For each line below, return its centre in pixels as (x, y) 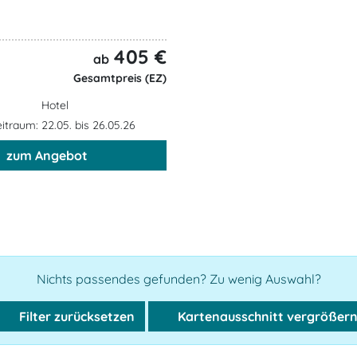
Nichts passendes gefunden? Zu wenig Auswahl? (178, 279)
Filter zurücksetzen (75, 316)
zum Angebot (47, 155)
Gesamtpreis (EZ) (118, 78)
